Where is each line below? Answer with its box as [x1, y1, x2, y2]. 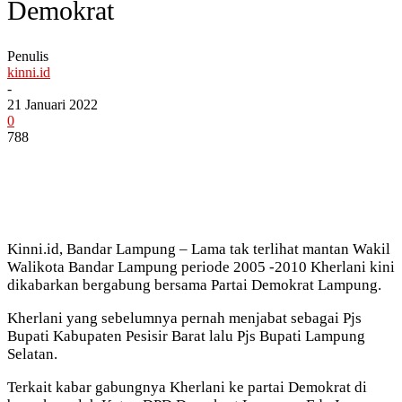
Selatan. [7, 345, 57, 363]
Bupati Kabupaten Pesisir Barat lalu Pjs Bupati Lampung [7, 327, 365, 345]
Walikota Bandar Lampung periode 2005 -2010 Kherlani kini [7, 258, 395, 275]
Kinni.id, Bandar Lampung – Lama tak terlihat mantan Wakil [7, 240, 390, 258]
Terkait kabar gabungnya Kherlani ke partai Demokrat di [7, 378, 367, 396]
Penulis [7, 48, 48, 64]
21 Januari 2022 [7, 96, 98, 112]
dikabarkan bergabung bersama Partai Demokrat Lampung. [7, 275, 381, 293]
